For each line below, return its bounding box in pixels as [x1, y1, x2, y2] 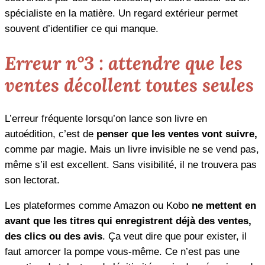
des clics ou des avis [5, 230, 102, 242]
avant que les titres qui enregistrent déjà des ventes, [5, 215, 251, 227]
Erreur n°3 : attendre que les [5, 50, 243, 75]
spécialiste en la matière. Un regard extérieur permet [5, 7, 238, 19]
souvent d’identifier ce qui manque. [5, 22, 159, 34]
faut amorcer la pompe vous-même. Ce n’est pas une [5, 245, 240, 257]
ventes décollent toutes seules [5, 72, 254, 97]
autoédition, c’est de [5, 128, 96, 140]
